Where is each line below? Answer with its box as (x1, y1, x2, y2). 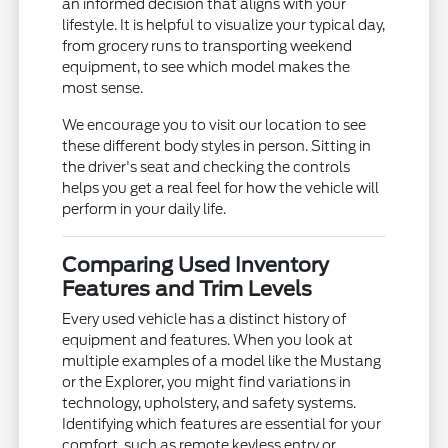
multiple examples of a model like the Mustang (62, 353, 382, 370)
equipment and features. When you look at (62, 332, 354, 349)
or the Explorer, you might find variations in (62, 374, 352, 391)
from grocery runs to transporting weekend (62, 38, 353, 55)
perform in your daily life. (62, 201, 227, 218)
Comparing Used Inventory (62, 253, 330, 278)
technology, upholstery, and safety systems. (62, 395, 357, 412)
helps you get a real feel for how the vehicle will (62, 180, 380, 197)
